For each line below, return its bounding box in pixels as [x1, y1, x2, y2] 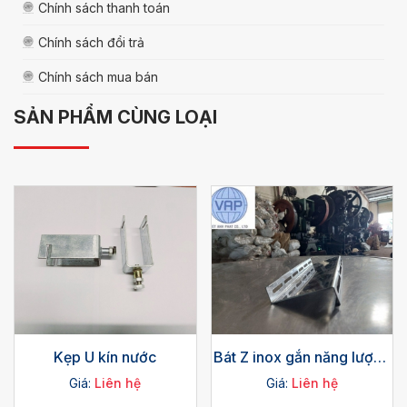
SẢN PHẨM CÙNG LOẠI [14, 105, 217, 128]
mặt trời [275, 365, 328, 384]
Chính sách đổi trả [38, 34, 144, 50]
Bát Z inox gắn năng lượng [213, 348, 391, 367]
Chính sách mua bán [38, 68, 158, 84]
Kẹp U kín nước [54, 348, 157, 367]
